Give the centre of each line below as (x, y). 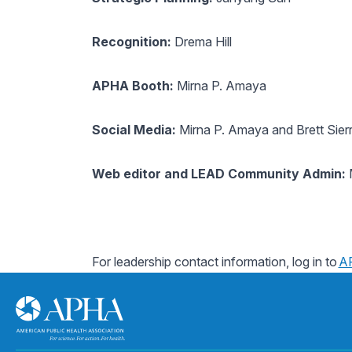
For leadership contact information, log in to (215, 262)
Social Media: (134, 130)
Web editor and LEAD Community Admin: (218, 174)
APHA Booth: (134, 86)
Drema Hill (201, 42)
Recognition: (131, 42)
